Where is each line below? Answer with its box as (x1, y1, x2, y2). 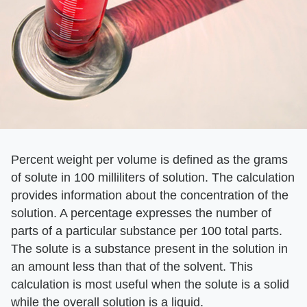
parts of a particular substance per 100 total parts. (11, 224, 282, 238)
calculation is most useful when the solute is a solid (11, 278, 289, 291)
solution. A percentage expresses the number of (11, 206, 271, 220)
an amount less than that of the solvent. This (11, 260, 253, 273)
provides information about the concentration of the (11, 188, 288, 202)
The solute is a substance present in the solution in (11, 242, 288, 256)
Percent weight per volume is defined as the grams (11, 153, 288, 167)
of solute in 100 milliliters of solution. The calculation (11, 171, 295, 184)
